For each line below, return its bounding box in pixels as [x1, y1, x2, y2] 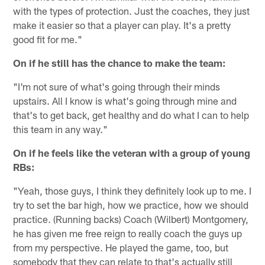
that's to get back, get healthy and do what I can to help [13, 109, 250, 121]
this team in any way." [13, 123, 108, 135]
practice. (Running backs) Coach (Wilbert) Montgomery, [13, 213, 249, 225]
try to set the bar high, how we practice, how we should [13, 199, 249, 211]
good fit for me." [13, 33, 83, 46]
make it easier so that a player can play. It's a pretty [13, 19, 231, 31]
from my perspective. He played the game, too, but [13, 241, 229, 254]
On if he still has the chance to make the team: [13, 57, 227, 69]
